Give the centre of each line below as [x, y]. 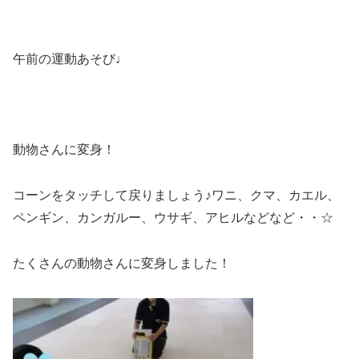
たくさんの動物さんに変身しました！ [122, 263]
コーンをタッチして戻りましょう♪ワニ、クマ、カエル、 [176, 196]
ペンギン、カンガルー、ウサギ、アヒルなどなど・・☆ [173, 218]
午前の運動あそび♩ [71, 58]
